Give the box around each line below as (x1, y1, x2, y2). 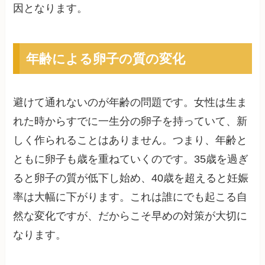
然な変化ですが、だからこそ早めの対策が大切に (13, 210, 248, 222)
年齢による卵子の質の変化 (25, 49, 185, 67)
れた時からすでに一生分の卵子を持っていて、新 (13, 115, 248, 127)
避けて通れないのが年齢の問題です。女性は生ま (13, 96, 248, 108)
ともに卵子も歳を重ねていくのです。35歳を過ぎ (13, 153, 249, 165)
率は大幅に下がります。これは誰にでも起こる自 (13, 191, 248, 203)
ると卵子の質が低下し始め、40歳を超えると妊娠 (13, 172, 249, 184)
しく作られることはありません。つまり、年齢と (13, 134, 248, 146)
